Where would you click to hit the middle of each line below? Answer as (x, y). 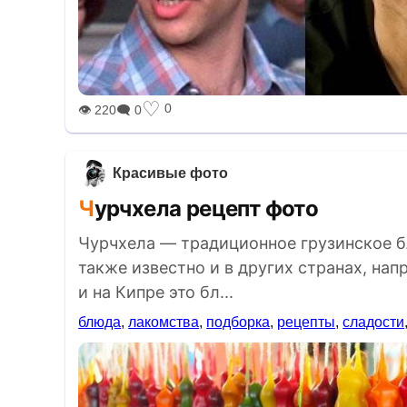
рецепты (307, 322)
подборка (238, 322)
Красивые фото (171, 173)
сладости (374, 322)
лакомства (164, 322)
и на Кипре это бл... (156, 292)
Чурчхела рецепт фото (206, 208)
